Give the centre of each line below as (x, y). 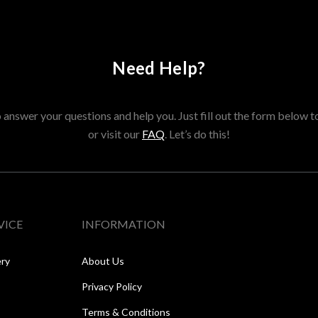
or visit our (115, 134)
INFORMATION (124, 224)
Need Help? (159, 68)
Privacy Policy (112, 287)
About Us (103, 261)
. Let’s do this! (197, 134)
